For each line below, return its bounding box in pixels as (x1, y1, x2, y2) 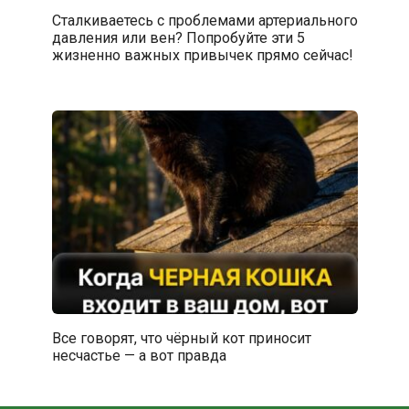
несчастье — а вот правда (51, 346, 226, 364)
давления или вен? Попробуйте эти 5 (51, 28, 305, 47)
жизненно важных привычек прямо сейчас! (51, 46, 353, 64)
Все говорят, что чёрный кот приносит (51, 329, 311, 347)
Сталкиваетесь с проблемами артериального (51, 11, 358, 29)
